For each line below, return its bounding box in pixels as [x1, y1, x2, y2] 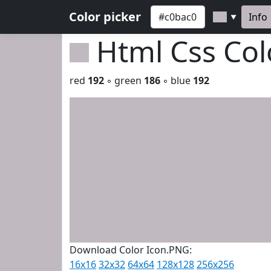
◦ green [104, 74, 144, 87]
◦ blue [160, 74, 193, 87]
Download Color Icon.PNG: [70, 243, 192, 256]
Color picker [69, 8, 141, 25]
